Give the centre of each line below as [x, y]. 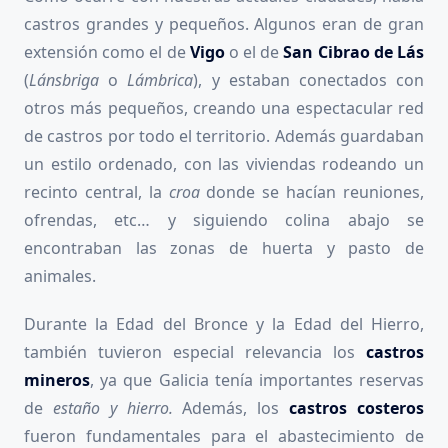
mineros [57, 379]
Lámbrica [160, 79]
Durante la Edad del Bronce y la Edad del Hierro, [224, 323]
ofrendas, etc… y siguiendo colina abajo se [224, 219]
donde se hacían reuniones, [315, 191]
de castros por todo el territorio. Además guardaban [224, 135]
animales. [60, 275]
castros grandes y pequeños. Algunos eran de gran [224, 23]
